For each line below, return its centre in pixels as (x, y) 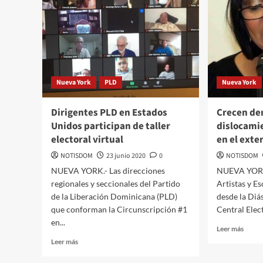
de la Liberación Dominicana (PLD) (114, 197)
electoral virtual (87, 140)
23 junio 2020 (126, 156)
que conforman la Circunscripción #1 (119, 210)
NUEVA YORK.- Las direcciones (108, 171)
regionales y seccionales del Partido (116, 184)
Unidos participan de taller (111, 127)
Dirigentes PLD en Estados (109, 113)
